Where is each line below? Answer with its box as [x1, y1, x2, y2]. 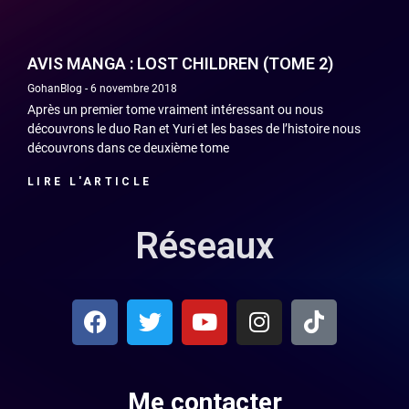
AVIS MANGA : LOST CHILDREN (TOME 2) [27, 53, 333, 73]
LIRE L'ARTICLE [27, 174, 152, 188]
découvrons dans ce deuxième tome [27, 140, 229, 155]
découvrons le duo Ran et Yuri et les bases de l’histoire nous [27, 121, 361, 136]
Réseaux [135, 224, 274, 267]
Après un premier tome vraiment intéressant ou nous [27, 101, 323, 117]
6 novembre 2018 [88, 81, 177, 95]
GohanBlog [27, 81, 85, 95]
